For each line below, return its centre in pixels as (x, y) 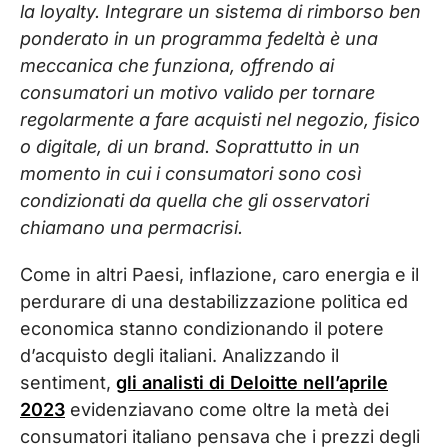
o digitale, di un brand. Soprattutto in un (190, 146)
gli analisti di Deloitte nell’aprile (252, 382)
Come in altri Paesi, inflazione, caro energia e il (219, 274)
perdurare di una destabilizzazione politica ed (214, 301)
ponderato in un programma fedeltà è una (199, 38)
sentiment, (68, 382)
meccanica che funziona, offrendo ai (177, 65)
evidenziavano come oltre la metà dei (227, 409)
